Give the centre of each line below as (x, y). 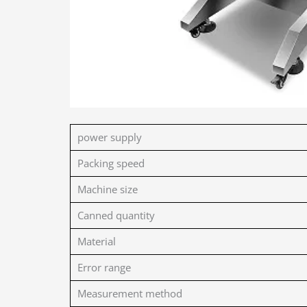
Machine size (108, 189)
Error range (104, 267)
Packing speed (111, 163)
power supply (110, 137)
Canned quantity (116, 215)
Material (97, 241)
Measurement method (130, 293)
